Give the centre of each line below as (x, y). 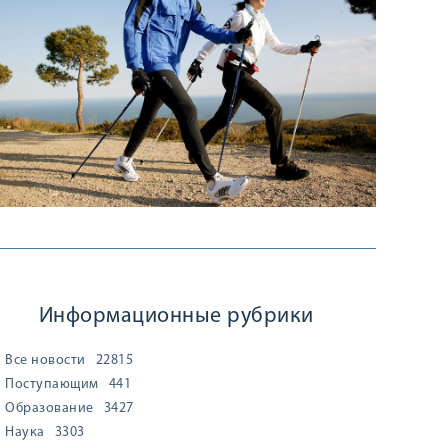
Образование (49, 408)
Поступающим (52, 384)
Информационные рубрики (176, 316)
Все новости (45, 360)
